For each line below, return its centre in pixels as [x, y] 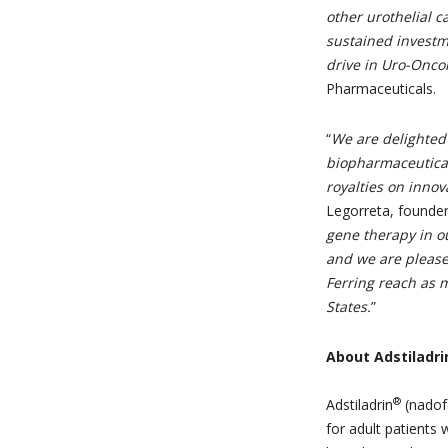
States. [348, 306]
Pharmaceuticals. [381, 88]
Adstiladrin [359, 404]
